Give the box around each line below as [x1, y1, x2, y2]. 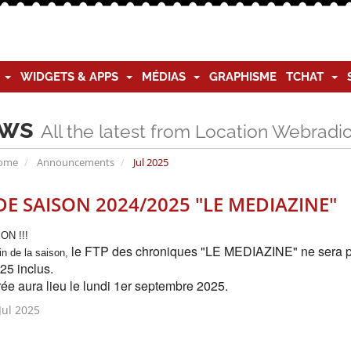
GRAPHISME [209, 70, 277, 84]
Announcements [36, 155, 114, 169]
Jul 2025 [130, 155, 168, 169]
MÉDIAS [142, 70, 192, 84]
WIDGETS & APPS [20, 70, 125, 84]
